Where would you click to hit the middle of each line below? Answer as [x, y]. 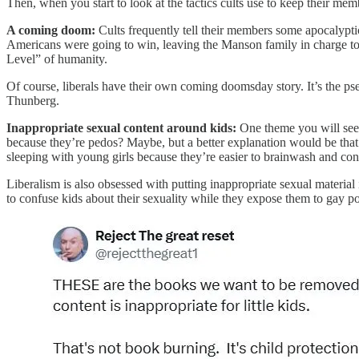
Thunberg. [33, 100]
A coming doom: [51, 30]
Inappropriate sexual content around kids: [121, 127]
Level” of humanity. [57, 58]
